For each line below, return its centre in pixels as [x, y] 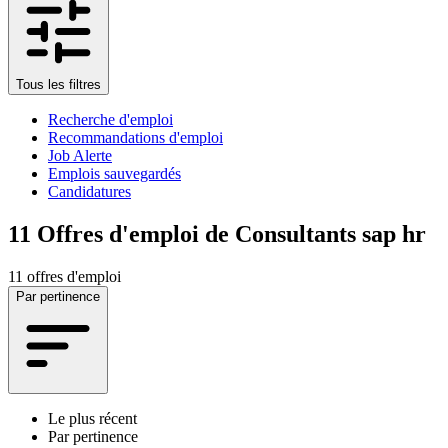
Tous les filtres [58, 84]
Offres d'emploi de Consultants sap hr [231, 233]
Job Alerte [80, 155]
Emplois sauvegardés [114, 173]
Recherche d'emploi [110, 119]
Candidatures [89, 191]
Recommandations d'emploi [135, 137]
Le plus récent [92, 418]
